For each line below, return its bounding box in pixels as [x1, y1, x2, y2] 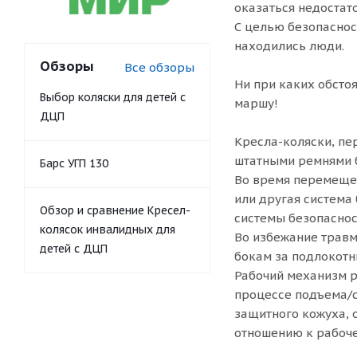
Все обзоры [124, 60, 194, 75]
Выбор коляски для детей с [40, 90, 186, 104]
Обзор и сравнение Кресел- [40, 203, 190, 218]
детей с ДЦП [40, 241, 108, 256]
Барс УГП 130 [40, 156, 108, 171]
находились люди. [234, 38, 344, 53]
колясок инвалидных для [40, 222, 175, 237]
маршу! [234, 96, 278, 111]
